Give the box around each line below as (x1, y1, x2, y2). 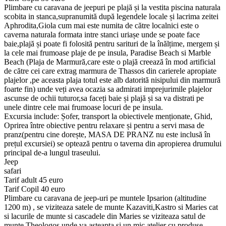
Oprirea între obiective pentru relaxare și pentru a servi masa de (4, 121, 204, 130)
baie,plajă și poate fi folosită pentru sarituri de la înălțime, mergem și (4, 39, 219, 48)
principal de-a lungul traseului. (4, 148, 100, 157)
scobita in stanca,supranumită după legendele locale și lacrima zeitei (4, 12, 218, 21)
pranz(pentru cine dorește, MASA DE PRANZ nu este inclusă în (4, 130, 210, 139)
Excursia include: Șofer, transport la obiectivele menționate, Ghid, (4, 112, 212, 121)
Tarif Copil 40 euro (4, 185, 65, 194)
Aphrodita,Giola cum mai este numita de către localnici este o (4, 21, 199, 30)
